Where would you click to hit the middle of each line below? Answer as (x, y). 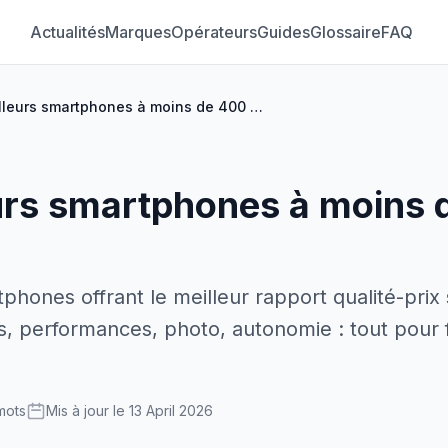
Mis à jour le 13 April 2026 (129, 410)
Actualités (67, 32)
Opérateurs (213, 32)
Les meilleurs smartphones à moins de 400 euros (256, 106)
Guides (283, 32)
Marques (137, 32)
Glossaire (345, 32)
